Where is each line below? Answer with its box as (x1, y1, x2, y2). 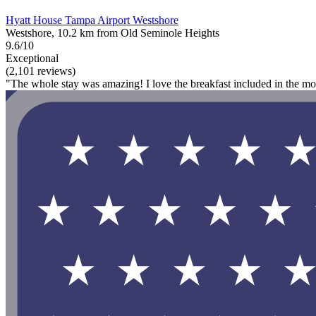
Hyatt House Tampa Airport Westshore (6, 13, 178, 26)
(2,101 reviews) (6, 64, 75, 77)
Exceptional (6, 51, 59, 64)
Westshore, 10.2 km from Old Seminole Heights (6, 26, 219, 39)
